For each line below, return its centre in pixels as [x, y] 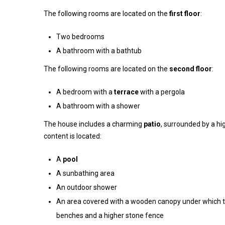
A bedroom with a [85, 92]
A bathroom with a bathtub [99, 51]
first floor [185, 14]
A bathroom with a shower [98, 106]
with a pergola [162, 92]
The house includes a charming [94, 124]
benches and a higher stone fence [110, 215]
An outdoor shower [87, 187]
